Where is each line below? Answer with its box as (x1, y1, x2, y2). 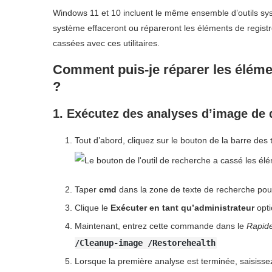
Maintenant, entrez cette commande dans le (75, 220, 246, 231)
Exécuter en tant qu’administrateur (110, 202, 254, 212)
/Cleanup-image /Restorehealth (75, 237, 216, 248)
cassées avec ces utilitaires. (53, 38, 160, 48)
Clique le (75, 202, 110, 212)
